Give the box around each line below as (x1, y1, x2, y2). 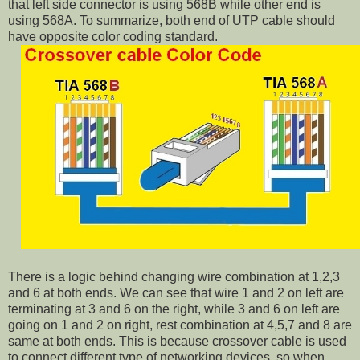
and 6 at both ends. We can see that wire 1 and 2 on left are (8, 285, 344, 300)
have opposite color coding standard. (8, 29, 218, 43)
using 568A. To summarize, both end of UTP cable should (8, 13, 335, 27)
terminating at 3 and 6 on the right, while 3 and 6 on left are (8, 301, 340, 316)
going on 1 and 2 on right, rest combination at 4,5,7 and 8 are (8, 317, 352, 332)
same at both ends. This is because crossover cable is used (8, 333, 346, 348)
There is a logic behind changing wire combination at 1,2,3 (8, 269, 340, 284)
